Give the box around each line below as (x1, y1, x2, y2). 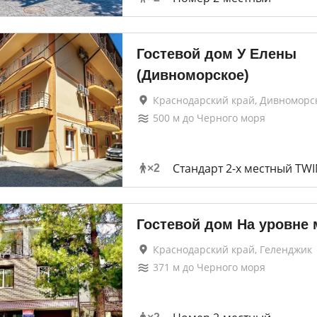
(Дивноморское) (136, 67, 249, 83)
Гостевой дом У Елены (136, 46, 296, 62)
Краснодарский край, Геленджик (152, 243, 312, 256)
